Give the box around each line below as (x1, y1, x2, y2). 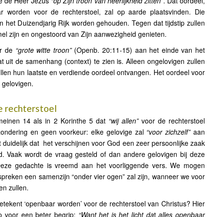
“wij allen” (108, 116, 139, 125)
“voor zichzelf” (146, 127, 191, 137)
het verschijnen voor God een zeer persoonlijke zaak (43, 138, 205, 148)
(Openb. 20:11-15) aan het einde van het (71, 45, 205, 55)
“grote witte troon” (15, 45, 72, 55)
